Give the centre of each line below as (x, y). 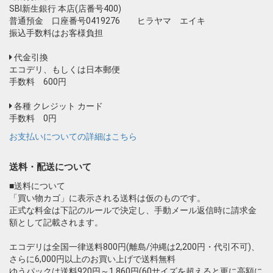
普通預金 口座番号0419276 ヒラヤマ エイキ (107, 21)
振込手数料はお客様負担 (56, 33)
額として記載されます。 (56, 223)
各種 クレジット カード (58, 106)
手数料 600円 (38, 82)
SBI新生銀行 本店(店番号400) (69, 9)
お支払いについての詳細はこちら (73, 137)
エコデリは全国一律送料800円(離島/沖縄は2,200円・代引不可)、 (134, 247)
